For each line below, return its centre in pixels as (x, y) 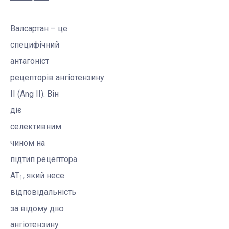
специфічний (35, 45)
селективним (36, 127)
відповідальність (43, 192)
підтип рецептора (44, 159)
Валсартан (29, 29)
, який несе (44, 176)
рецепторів (33, 78)
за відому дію (37, 209)
